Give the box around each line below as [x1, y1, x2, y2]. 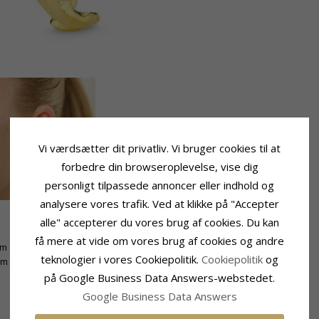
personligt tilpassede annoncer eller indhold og [45, 178, 274, 192]
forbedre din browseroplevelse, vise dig [61, 159, 258, 174]
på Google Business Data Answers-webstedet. [44, 271, 275, 285]
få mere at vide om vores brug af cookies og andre [35, 234, 284, 248]
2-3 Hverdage [213, 241, 268, 253]
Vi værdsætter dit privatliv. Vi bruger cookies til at [38, 141, 281, 155]
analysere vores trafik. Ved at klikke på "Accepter [40, 197, 279, 211]
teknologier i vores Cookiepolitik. [41, 252, 202, 266]
